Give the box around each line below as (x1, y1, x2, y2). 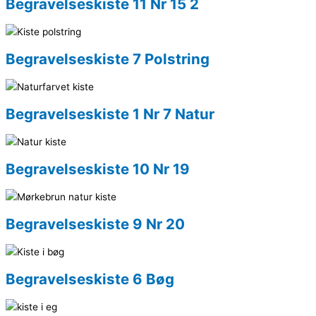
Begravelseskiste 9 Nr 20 (6, 215, 185, 233)
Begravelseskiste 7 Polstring (6, 50, 209, 68)
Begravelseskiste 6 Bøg (6, 270, 174, 288)
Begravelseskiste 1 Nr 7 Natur (6, 105, 214, 123)
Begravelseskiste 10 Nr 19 (6, 160, 190, 178)
